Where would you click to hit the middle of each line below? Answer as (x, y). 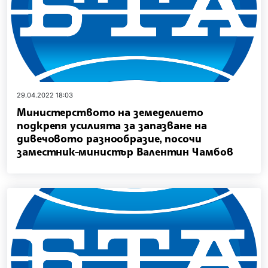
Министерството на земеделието (110, 112)
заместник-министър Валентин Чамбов (125, 151)
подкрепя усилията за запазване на (112, 125)
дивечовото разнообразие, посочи (109, 138)
